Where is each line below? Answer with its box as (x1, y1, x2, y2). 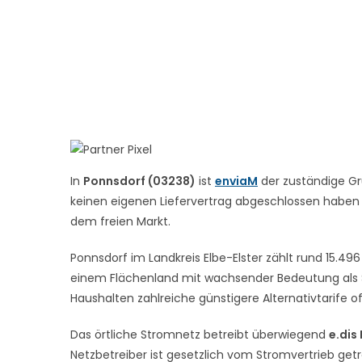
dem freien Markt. (70, 213, 170, 229)
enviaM (215, 172, 258, 189)
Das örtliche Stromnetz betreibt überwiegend (70, 326, 329, 343)
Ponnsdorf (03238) (83, 172, 196, 189)
